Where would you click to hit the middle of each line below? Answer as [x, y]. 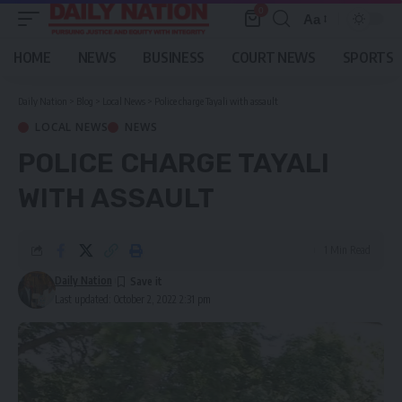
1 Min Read [347, 250]
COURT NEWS [273, 57]
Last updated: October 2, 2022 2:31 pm [132, 299]
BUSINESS [174, 57]
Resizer [326, 51]
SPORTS [368, 57]
